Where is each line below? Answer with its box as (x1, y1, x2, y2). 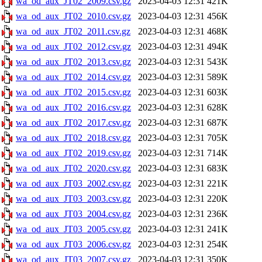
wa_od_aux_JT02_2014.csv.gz (16, 72, 131, 82)
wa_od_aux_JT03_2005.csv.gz (16, 224, 131, 234)
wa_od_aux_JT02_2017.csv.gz (16, 118, 131, 127)
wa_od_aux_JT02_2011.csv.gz (16, 26, 130, 36)
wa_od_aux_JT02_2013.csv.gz (16, 57, 131, 67)
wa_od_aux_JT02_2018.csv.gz (16, 133, 131, 143)
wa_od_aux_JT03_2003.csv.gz (16, 194, 131, 204)
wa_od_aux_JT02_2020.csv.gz (16, 163, 131, 173)
